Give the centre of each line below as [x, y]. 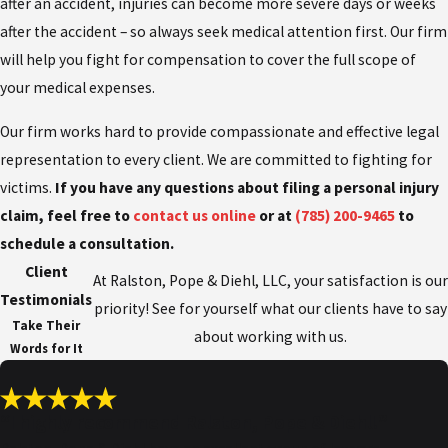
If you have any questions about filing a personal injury [247, 187]
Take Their [46, 325]
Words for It [46, 348]
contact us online [194, 215]
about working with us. [270, 336]
